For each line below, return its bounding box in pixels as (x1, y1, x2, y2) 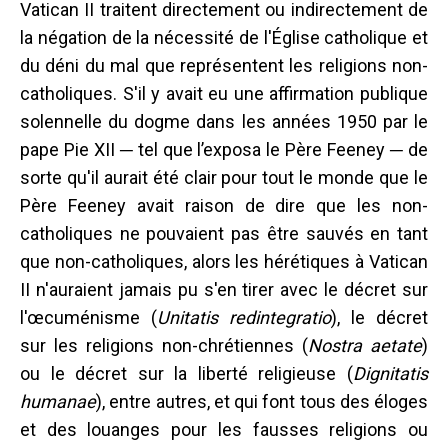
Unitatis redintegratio (157, 306, 331, 328)
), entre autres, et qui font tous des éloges (96, 390, 428, 412)
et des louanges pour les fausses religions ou (20, 418, 428, 440)
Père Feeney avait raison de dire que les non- (20, 194, 428, 216)
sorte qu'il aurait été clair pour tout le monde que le (20, 166, 428, 188)
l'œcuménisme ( (20, 306, 157, 328)
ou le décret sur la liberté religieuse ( (20, 362, 353, 384)
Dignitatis (353, 362, 428, 384)
